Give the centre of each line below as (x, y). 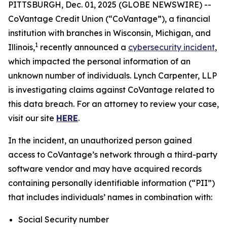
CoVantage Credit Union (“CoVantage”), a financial (109, 19)
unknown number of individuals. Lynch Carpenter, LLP (112, 75)
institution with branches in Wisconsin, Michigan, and (109, 33)
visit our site (32, 118)
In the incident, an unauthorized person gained (100, 140)
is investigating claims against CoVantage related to (111, 90)
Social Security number (64, 219)
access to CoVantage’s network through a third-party (113, 155)
